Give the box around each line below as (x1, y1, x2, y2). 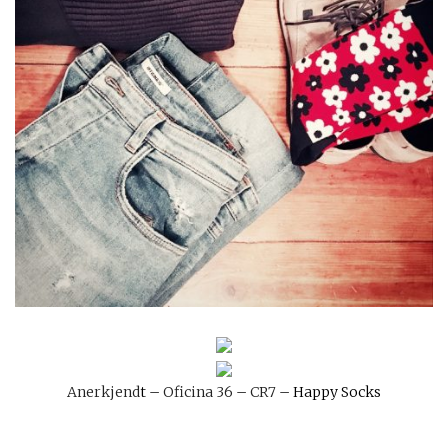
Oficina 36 (160, 382, 233, 401)
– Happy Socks (276, 382, 381, 401)
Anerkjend (67, 382, 140, 401)
